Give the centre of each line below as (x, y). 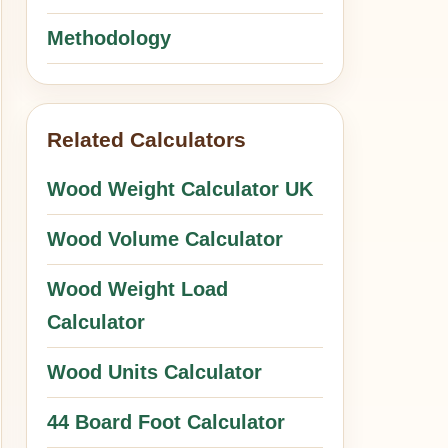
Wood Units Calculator (155, 372)
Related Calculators (147, 139)
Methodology (109, 38)
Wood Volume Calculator (165, 239)
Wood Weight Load (138, 289)
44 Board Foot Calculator (166, 422)
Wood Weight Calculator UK (180, 189)
